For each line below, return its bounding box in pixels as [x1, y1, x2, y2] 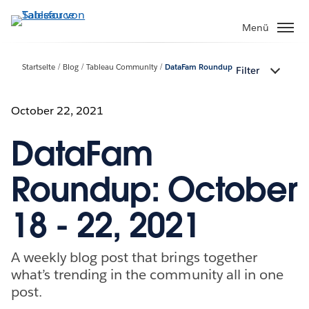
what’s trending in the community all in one [11, 265, 283, 283]
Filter [236, 64, 259, 77]
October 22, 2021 [11, 103, 104, 118]
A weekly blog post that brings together [11, 248, 257, 266]
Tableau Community [86, 62, 157, 73]
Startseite [22, 62, 56, 73]
